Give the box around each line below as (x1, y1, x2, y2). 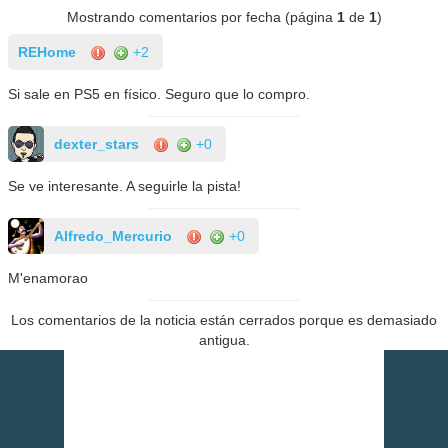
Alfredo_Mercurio (54, 227, 173, 244)
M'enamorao (8, 269, 89, 286)
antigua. (198, 331, 250, 348)
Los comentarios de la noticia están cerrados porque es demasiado (11, 311, 437, 328)
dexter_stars (54, 135, 140, 152)
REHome (18, 43, 77, 60)
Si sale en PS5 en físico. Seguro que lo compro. (8, 85, 311, 102)
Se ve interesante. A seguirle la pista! (8, 177, 242, 194)
